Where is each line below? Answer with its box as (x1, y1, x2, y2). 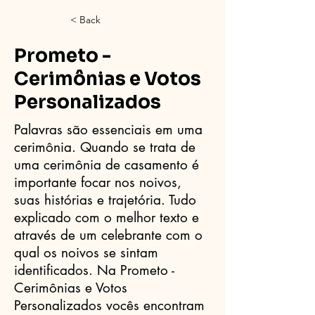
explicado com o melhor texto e (14, 209, 199, 226)
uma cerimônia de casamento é (14, 156, 199, 174)
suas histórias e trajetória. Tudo (14, 191, 196, 209)
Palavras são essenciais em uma (14, 121, 202, 139)
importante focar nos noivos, (14, 174, 181, 191)
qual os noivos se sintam (14, 244, 158, 262)
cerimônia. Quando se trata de (14, 139, 195, 156)
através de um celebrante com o (14, 226, 202, 244)
